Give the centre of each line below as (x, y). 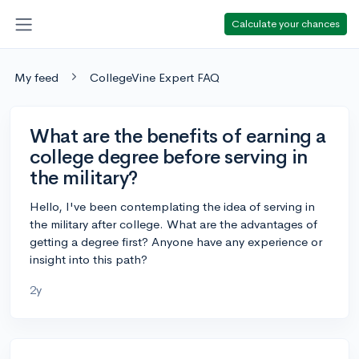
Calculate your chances (286, 23)
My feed (36, 77)
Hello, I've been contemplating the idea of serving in (172, 206)
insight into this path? (89, 259)
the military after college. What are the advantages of (173, 224)
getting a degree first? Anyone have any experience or (176, 241)
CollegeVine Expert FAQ (155, 77)
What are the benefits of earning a (178, 136)
